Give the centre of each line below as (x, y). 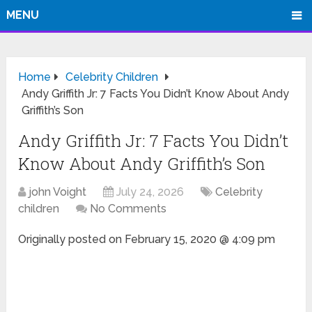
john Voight (58, 192)
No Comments (128, 209)
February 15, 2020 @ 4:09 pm (200, 240)
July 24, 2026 (150, 192)
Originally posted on (72, 240)
